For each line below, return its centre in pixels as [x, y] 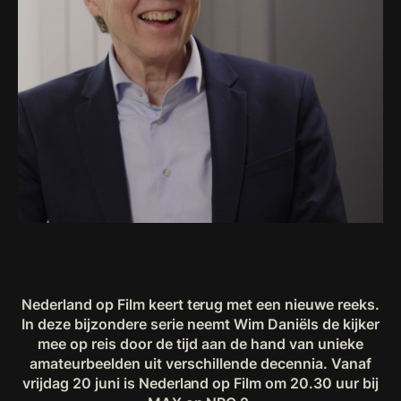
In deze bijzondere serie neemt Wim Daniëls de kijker [200, 324]
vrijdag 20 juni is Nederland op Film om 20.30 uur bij [200, 383]
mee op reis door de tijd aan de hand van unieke [200, 344]
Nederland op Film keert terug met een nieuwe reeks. [200, 304]
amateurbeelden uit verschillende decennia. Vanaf [200, 363]
